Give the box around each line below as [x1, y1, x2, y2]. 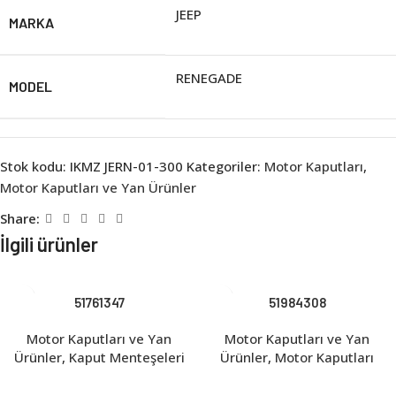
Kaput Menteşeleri [68, 347, 185, 366]
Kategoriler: [187, 156, 261, 175]
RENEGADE [176, 68, 242, 87]
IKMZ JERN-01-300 [70, 156, 187, 175]
